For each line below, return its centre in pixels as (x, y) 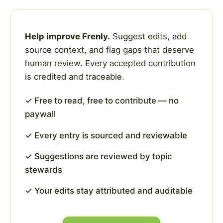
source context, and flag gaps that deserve (110, 50)
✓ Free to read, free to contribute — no (102, 101)
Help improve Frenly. (67, 36)
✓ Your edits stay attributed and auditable (109, 191)
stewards (44, 169)
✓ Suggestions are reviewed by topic (99, 156)
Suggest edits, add (148, 36)
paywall (40, 114)
